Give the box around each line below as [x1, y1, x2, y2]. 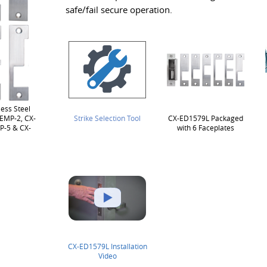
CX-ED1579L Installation [67, 241, 147, 251]
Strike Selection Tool [74, 113, 141, 123]
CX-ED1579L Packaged [168, 113, 243, 123]
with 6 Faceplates [177, 123, 234, 132]
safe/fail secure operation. [66, 4, 172, 15]
